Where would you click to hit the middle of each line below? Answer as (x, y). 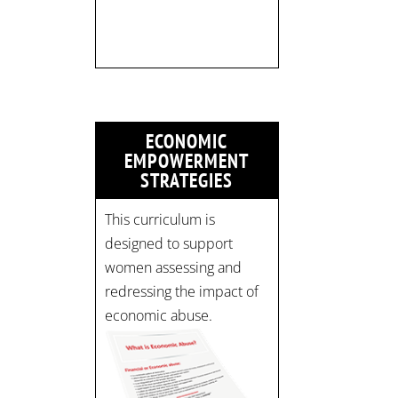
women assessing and (174, 268)
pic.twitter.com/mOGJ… (179, 66)
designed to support (169, 244)
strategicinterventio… (171, 42)
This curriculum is (160, 220)
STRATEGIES (187, 181)
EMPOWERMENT (187, 161)
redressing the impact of (182, 292)
